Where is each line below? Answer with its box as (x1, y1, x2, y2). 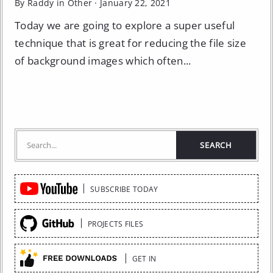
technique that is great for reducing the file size (15, 35, 246, 50)
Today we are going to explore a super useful (15, 18, 235, 32)
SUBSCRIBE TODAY (90, 183, 158, 194)
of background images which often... (15, 53, 191, 68)
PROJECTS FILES (88, 218, 144, 229)
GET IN (132, 253, 157, 263)
